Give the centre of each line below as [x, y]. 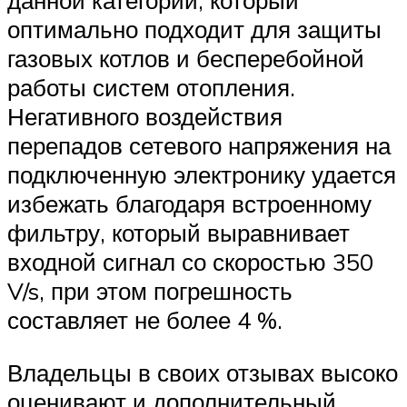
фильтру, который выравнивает [179, 233]
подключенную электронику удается [202, 175]
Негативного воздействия [145, 117]
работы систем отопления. [151, 88]
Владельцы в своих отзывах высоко [203, 372]
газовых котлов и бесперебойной [186, 59]
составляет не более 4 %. [145, 320]
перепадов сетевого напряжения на [199, 146]
